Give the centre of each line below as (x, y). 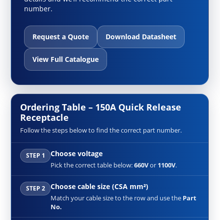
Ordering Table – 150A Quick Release (101, 107)
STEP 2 (35, 189)
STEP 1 (35, 156)
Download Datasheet (141, 36)
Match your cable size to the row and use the (117, 198)
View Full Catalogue (66, 59)
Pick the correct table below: (93, 165)
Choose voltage (77, 153)
